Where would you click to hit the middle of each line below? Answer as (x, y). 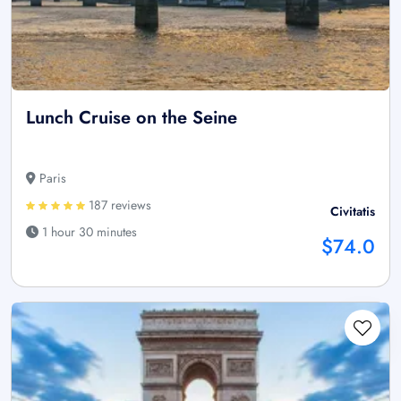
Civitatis (353, 212)
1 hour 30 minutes (88, 232)
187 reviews (118, 205)
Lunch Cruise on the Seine (132, 118)
